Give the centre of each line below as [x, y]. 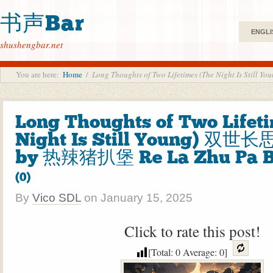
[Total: [161, 252]
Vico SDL [57, 198]
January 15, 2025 [147, 198]
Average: [200, 252]
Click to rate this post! [192, 231]
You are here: [37, 74]
